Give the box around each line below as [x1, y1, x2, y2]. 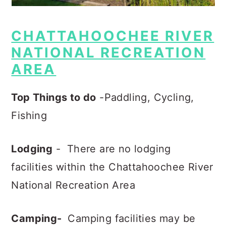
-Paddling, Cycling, [96, 91, 198, 103]
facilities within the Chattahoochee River [11, 161, 213, 173]
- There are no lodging [52, 143, 171, 155]
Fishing [11, 109, 50, 122]
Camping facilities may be [65, 212, 196, 224]
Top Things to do [11, 91, 96, 103]
